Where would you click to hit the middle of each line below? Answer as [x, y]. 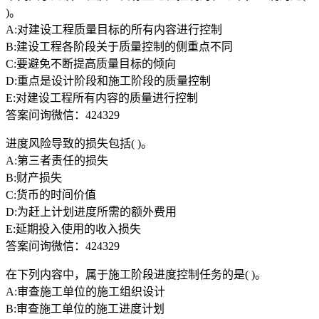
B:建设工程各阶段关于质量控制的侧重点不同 [119, 46]
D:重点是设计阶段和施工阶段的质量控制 [108, 80]
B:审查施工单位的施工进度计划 [85, 308]
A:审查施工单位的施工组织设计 [85, 291]
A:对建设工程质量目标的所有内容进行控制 [114, 29]
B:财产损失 [34, 177]
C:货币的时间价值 [51, 194]
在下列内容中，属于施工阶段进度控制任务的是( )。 [136, 274]
